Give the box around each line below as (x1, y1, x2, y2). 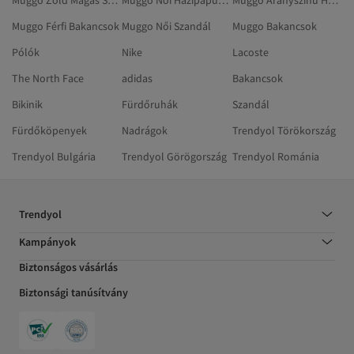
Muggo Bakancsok (232, 19, 317, 34)
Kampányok (19, 235, 76, 250)
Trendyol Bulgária (12, 149, 96, 164)
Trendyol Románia (232, 149, 319, 164)
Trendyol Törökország (232, 123, 336, 138)
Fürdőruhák (122, 97, 179, 112)
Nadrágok (122, 123, 168, 138)
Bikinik (12, 97, 43, 112)
